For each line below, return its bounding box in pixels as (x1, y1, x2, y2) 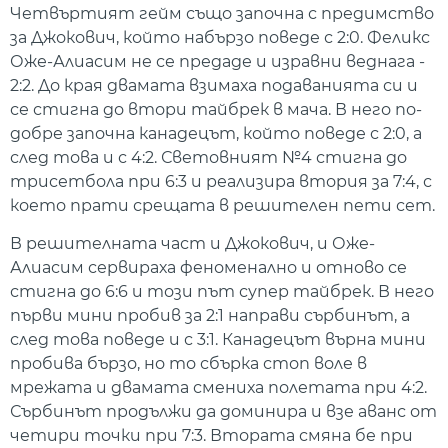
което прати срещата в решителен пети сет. (10, 195, 435, 215)
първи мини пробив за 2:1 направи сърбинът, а (10, 306, 410, 326)
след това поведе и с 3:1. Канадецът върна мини (10, 330, 426, 350)
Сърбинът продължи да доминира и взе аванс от (10, 402, 437, 422)
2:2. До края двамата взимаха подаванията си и (10, 75, 418, 95)
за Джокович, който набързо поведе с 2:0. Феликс (10, 27, 430, 47)
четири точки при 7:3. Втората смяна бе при (10, 426, 413, 446)
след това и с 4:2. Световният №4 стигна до (10, 147, 407, 167)
